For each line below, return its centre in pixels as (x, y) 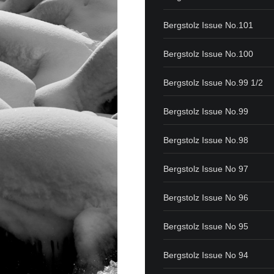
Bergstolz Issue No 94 (206, 255)
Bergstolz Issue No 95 (206, 226)
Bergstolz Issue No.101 (209, 25)
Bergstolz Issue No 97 (206, 168)
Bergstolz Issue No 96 (206, 197)
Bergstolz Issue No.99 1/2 (213, 82)
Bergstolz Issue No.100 (209, 54)
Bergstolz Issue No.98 (206, 140)
